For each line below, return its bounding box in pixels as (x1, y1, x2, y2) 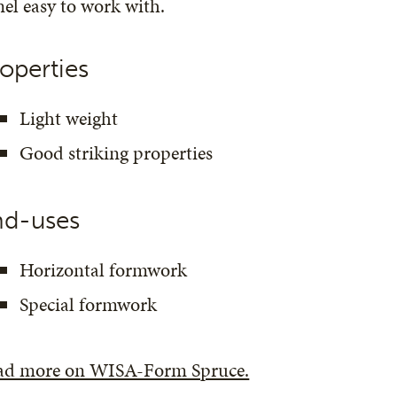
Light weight (19, 105, 119, 132)
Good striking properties (19, 139, 214, 167)
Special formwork (19, 291, 158, 318)
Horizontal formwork (19, 256, 188, 284)
